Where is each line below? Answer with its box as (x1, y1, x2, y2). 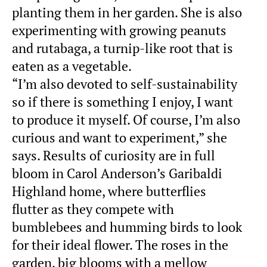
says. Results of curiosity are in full (12, 147, 215, 164)
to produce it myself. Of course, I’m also (12, 111, 240, 128)
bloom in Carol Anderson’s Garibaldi (12, 164, 222, 182)
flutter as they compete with (12, 200, 174, 218)
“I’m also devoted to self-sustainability (12, 75, 237, 92)
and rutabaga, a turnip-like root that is (12, 39, 233, 57)
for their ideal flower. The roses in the (12, 236, 228, 253)
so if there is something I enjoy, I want (12, 93, 233, 110)
